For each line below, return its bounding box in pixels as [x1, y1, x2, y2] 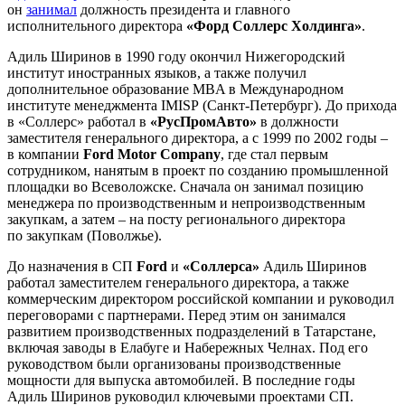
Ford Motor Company [83, 146, 221, 162]
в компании [7, 146, 83, 162]
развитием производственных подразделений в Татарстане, [7, 323, 376, 339]
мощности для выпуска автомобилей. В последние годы [7, 372, 355, 388]
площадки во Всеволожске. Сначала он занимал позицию [7, 178, 363, 194]
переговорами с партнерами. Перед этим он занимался [7, 306, 345, 323]
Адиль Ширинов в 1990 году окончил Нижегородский [7, 48, 345, 64]
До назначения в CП [7, 258, 137, 274]
